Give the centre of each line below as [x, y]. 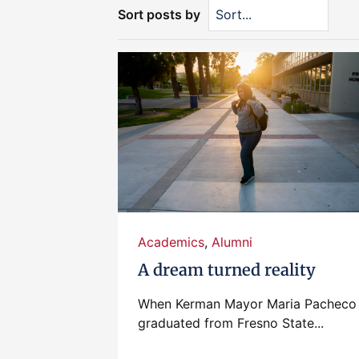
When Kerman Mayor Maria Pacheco [247, 304]
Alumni [232, 242]
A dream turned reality [227, 270]
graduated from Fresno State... [231, 323]
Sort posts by [159, 14]
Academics [171, 242]
